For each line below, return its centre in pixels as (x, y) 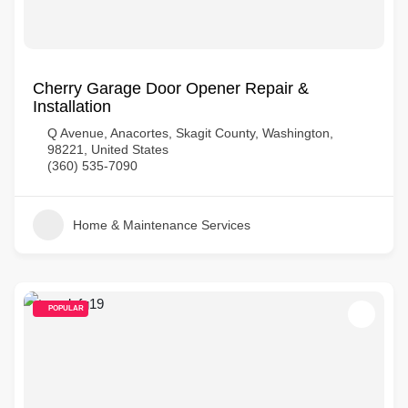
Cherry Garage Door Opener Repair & (171, 88)
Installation (72, 107)
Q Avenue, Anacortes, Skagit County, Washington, (190, 133)
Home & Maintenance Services (162, 225)
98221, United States (108, 149)
